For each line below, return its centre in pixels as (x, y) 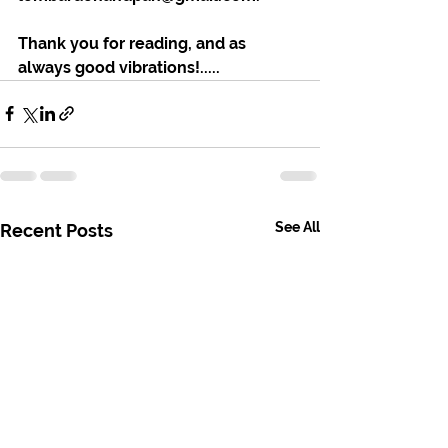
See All (297, 226)
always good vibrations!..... (119, 67)
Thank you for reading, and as (134, 43)
